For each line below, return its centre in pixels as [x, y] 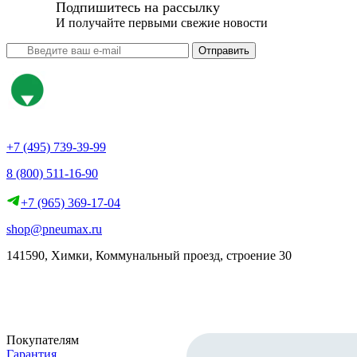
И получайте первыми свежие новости [162, 22]
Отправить [224, 50]
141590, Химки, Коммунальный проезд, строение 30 [149, 255]
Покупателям [43, 339]
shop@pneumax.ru [54, 229]
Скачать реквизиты [78, 282]
